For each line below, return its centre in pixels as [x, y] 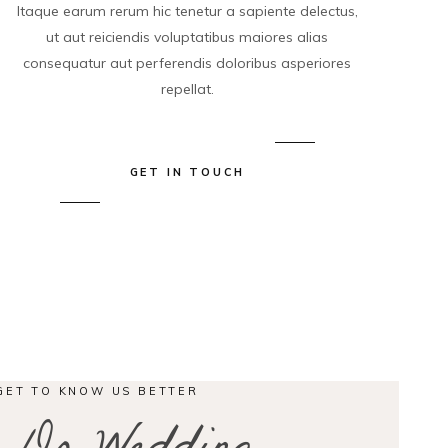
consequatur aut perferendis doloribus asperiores [187, 63]
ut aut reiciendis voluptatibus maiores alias [187, 37]
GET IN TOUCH [187, 172]
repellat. [187, 89]
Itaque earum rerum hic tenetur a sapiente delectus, [187, 11]
